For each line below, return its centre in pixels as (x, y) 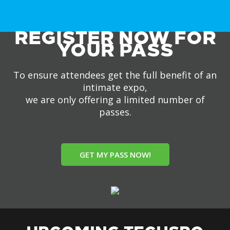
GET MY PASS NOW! (115, 155)
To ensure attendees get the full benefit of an (115, 75)
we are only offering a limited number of (115, 100)
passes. (115, 112)
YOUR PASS (115, 50)
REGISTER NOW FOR (115, 38)
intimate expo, (115, 87)
